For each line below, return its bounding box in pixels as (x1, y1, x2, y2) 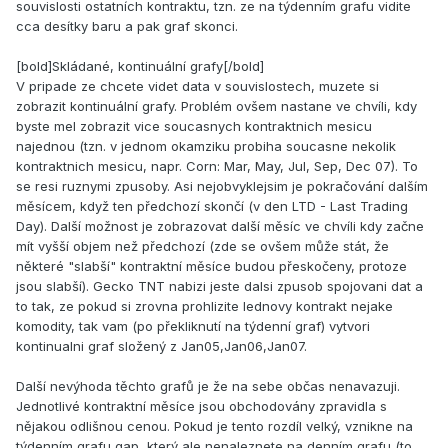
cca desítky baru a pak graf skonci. (16, 18, 238, 35)
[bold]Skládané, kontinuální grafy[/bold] (16, 58, 264, 75)
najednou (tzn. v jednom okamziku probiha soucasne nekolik (16, 138, 396, 155)
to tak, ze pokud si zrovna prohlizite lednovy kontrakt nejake (16, 298, 393, 315)
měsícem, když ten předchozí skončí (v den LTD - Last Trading (16, 198, 408, 215)
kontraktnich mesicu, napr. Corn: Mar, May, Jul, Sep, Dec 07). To (16, 158, 418, 175)
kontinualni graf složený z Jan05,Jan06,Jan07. (16, 338, 307, 355)
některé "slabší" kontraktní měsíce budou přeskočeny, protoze (16, 258, 407, 275)
